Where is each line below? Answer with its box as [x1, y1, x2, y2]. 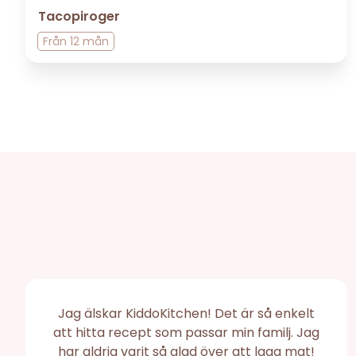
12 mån [70, 33, 109, 49]
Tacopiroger [38, 6, 120, 25]
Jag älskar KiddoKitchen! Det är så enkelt [58, 304, 315, 323]
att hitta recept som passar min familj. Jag [53, 323, 320, 342]
